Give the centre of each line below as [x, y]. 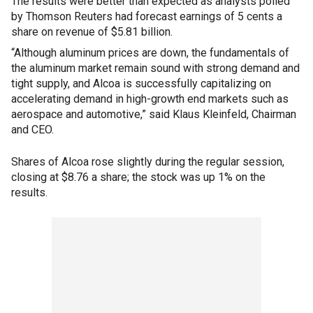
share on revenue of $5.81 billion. [92, 32]
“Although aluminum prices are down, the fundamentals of [150, 53]
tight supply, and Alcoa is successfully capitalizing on [141, 83]
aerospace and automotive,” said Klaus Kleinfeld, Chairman [154, 114]
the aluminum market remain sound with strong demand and [155, 68]
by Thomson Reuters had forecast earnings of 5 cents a [147, 16]
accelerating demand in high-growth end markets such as [150, 99]
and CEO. [32, 130]
